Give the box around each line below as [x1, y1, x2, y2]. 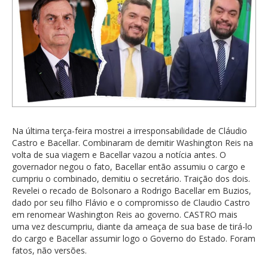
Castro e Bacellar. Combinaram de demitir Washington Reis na [12, 136, 253, 148]
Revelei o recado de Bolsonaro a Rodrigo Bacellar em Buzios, [12, 184, 251, 196]
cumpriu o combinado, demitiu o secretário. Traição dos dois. [12, 172, 250, 184]
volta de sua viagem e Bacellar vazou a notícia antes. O [12, 148, 226, 160]
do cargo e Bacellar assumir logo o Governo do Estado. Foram [12, 232, 255, 244]
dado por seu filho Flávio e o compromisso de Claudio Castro [12, 196, 250, 208]
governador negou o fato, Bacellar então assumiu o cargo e [12, 160, 245, 172]
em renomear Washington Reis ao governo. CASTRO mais [12, 208, 237, 220]
